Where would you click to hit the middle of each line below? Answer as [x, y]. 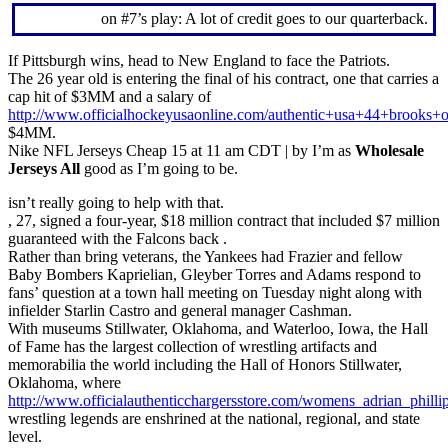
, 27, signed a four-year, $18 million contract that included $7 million [224, 220]
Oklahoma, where [64, 382]
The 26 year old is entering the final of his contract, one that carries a [223, 78]
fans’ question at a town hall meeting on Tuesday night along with [215, 292]
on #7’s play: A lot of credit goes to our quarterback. [265, 19]
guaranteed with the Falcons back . [117, 238]
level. [25, 436]
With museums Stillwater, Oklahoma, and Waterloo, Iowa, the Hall [218, 328]
